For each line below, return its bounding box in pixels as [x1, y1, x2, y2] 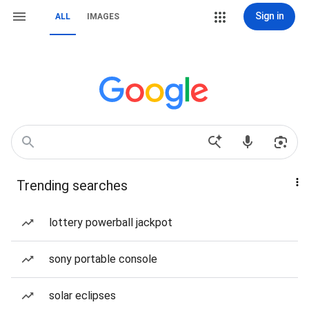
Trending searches [17, 177, 128, 194]
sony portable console [49, 252, 157, 266]
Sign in [255, 10, 284, 21]
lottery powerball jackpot [49, 216, 172, 229]
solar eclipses [49, 289, 116, 302]
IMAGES [87, 12, 119, 21]
